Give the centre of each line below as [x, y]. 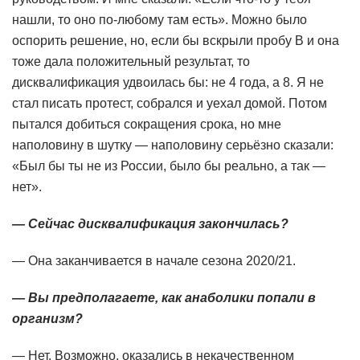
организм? [47, 319]
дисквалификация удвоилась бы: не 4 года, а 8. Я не [168, 83]
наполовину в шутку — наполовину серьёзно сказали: [173, 145]
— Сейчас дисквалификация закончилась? [150, 224]
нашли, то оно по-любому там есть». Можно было [160, 20]
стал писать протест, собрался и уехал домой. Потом [170, 104]
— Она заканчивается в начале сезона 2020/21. [154, 261]
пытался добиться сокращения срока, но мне [147, 125]
